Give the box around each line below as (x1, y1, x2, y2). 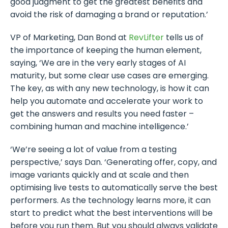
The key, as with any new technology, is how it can (10, 82, 209, 95)
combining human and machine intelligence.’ (10, 121, 189, 133)
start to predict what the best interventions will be (10, 207, 213, 219)
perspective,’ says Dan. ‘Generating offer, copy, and (10, 156, 217, 168)
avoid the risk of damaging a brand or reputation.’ (10, 9, 208, 21)
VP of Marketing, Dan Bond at (10, 32, 129, 44)
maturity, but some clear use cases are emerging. (10, 70, 209, 82)
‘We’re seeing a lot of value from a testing (10, 144, 177, 156)
